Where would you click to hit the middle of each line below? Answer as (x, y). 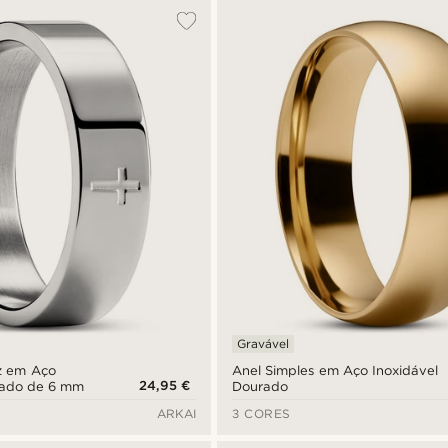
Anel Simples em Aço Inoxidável (335, 370)
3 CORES (261, 413)
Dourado (260, 386)
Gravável (263, 343)
